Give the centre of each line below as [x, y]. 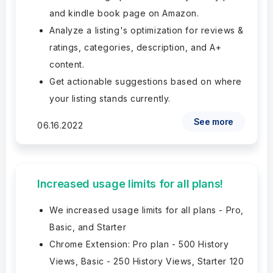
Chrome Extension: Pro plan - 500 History [139, 244]
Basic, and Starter [88, 227]
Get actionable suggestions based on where [146, 81]
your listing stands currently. [110, 98]
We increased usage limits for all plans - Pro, [147, 210]
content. [67, 64]
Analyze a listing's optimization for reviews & [147, 30]
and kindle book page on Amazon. [124, 13]
